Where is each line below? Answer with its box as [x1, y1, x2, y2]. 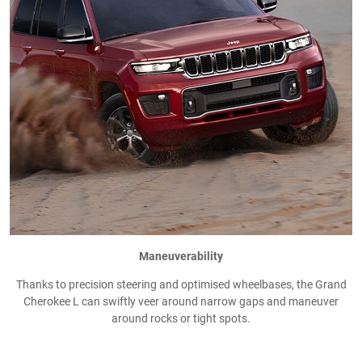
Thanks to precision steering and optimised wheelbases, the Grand [15, 278, 347, 292]
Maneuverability [139, 250, 223, 263]
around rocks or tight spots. [112, 312, 250, 326]
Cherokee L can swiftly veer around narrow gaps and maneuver [23, 295, 339, 309]
